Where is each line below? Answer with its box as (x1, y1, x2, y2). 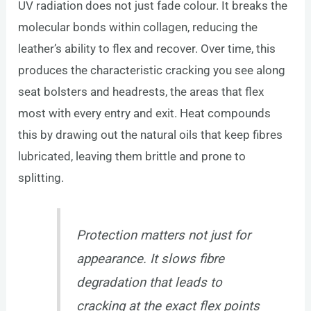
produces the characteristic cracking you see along (18, 62, 286, 77)
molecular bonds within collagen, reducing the (18, 19, 258, 34)
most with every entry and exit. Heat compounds (18, 106, 271, 120)
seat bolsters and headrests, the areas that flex (18, 84, 264, 99)
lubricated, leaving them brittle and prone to (18, 149, 246, 163)
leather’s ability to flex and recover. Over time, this (18, 41, 276, 56)
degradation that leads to (76, 275, 222, 291)
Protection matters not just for (76, 228, 251, 244)
